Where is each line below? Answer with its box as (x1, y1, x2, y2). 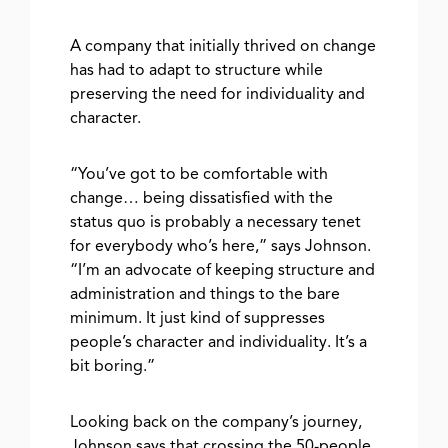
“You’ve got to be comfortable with (70, 164, 328, 185)
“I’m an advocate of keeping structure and (70, 260, 375, 281)
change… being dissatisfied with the (70, 188, 333, 209)
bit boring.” (70, 356, 155, 377)
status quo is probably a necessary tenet (70, 212, 361, 233)
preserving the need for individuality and (70, 84, 365, 105)
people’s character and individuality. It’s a (70, 332, 367, 353)
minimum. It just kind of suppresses (70, 308, 325, 329)
